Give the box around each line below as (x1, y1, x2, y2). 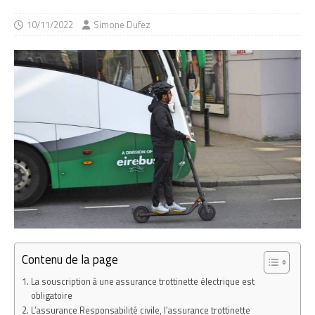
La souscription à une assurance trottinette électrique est (30, 274, 255, 288)
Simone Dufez (94, 17, 150, 32)
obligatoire (30, 288, 72, 302)
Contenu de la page (22, 250, 118, 269)
